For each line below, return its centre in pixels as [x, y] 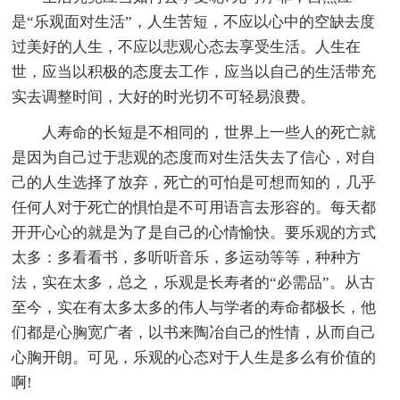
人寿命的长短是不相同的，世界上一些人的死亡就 [209, 132]
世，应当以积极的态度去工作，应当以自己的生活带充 [194, 71]
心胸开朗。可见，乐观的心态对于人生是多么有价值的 [194, 357]
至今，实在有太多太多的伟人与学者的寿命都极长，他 [194, 307]
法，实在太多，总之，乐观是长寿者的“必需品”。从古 [194, 282]
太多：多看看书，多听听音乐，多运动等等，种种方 [187, 257]
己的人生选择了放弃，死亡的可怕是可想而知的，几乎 [194, 182]
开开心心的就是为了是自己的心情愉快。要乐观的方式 [194, 232]
